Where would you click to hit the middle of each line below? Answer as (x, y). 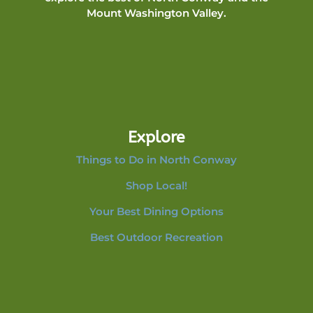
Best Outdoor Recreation (156, 238)
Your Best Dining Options (156, 212)
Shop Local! (156, 186)
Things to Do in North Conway (156, 160)
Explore (156, 138)
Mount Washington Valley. (156, 13)
